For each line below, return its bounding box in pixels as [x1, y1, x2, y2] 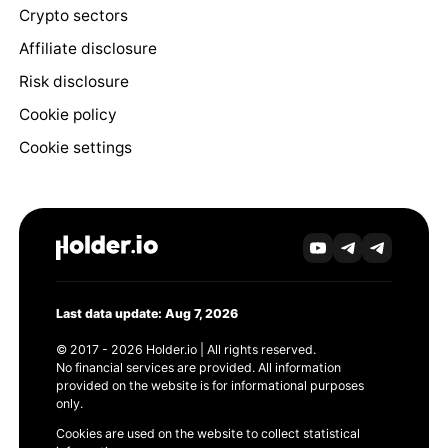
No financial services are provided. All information [55, 359, 341, 375]
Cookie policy [18, 105, 117, 125]
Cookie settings [18, 138, 132, 158]
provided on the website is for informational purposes [55, 377, 364, 393]
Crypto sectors [18, 6, 128, 26]
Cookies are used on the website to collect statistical [55, 426, 360, 442]
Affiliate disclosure [18, 39, 157, 59]
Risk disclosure [18, 72, 129, 92]
